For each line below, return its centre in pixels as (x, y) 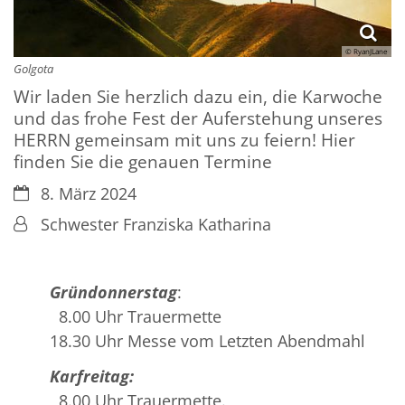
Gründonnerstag (113, 292)
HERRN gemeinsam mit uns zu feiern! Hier (184, 139)
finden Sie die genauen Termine (143, 161)
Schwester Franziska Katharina (156, 224)
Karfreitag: (92, 376)
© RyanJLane (367, 51)
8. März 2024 (89, 193)
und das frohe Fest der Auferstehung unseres (198, 118)
